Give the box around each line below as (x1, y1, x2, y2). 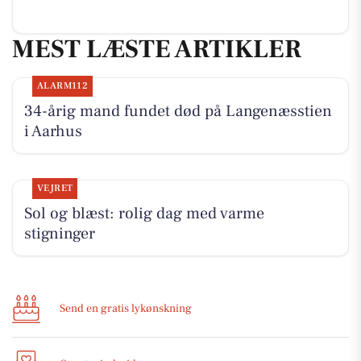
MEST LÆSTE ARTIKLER (12, 31, 301, 66)
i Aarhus (23, 121, 82, 143)
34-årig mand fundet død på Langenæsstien (23, 101, 332, 122)
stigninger (23, 223, 95, 245)
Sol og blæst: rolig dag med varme (23, 203, 264, 225)
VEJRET (36, 182, 73, 195)
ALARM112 (36, 80, 89, 93)
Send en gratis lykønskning (60, 301, 192, 317)
